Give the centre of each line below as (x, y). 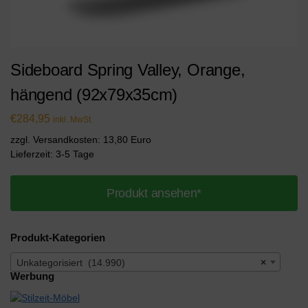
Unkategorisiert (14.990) (71, 263)
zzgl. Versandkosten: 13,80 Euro (81, 140)
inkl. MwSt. (73, 120)
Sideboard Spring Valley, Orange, (128, 69)
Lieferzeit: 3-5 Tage (52, 154)
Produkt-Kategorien (58, 238)
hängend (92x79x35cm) (94, 94)
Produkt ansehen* (154, 194)
